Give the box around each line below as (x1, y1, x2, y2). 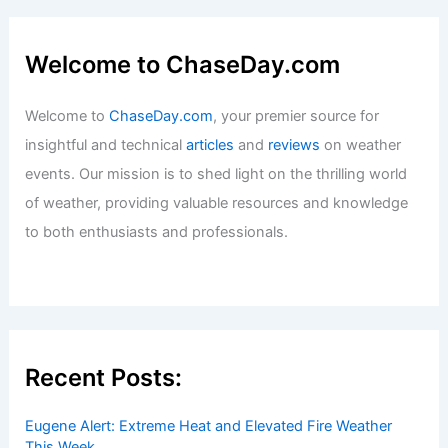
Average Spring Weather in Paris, (49, 21, 338, 44)
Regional (201, 86, 253, 102)
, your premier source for (213, 318, 380, 337)
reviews (268, 347, 321, 366)
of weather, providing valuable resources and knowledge (25, 405, 409, 424)
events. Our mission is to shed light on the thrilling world (25, 376, 408, 395)
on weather (320, 347, 402, 366)
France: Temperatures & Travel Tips (49, 48, 362, 71)
